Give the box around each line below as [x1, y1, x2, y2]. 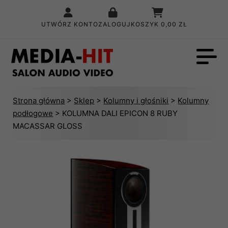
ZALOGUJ [98, 20, 131, 28]
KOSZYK [130, 20, 161, 28]
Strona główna [13, 96, 65, 105]
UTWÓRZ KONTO [41, 20, 98, 28]
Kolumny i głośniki [103, 96, 169, 105]
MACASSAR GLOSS [13, 121, 83, 131]
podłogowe [13, 108, 53, 118]
